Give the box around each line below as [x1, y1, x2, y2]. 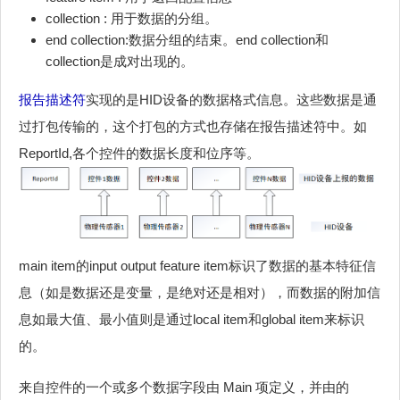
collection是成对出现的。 [46, 54, 194, 70]
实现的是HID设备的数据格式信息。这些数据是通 [86, 92, 377, 108]
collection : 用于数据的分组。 [46, 11, 218, 27]
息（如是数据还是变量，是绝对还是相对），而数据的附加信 [19, 285, 380, 301]
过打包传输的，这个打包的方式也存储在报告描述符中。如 [19, 119, 367, 135]
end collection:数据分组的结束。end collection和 [46, 32, 329, 48]
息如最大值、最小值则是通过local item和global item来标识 [19, 312, 364, 328]
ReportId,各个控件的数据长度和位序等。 [19, 146, 260, 162]
